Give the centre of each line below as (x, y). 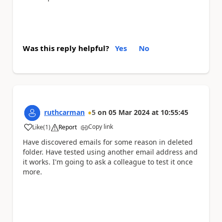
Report (68, 127)
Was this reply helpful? (66, 48)
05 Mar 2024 (129, 112)
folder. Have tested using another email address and (110, 152)
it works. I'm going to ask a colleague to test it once (108, 162)
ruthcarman (64, 112)
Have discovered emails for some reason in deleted (108, 142)
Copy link (101, 127)
